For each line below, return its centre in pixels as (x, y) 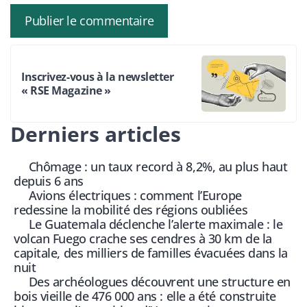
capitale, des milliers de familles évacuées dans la (151, 253)
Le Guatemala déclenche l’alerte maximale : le (156, 224)
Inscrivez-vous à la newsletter (98, 77)
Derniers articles (96, 134)
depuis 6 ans (49, 181)
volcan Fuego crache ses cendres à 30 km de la (143, 239)
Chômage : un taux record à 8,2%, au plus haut (158, 167)
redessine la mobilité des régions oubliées (131, 210)
